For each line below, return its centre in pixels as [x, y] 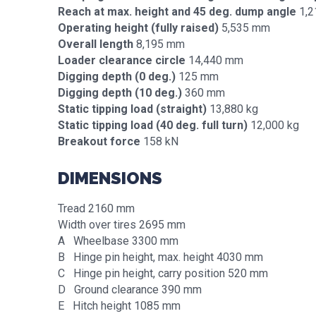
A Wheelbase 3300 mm [118, 241]
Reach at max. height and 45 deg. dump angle [177, 12]
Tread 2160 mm [96, 208]
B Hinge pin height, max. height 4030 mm [160, 257]
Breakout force [99, 141]
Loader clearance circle [122, 60]
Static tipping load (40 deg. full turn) [153, 125]
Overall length [96, 44]
